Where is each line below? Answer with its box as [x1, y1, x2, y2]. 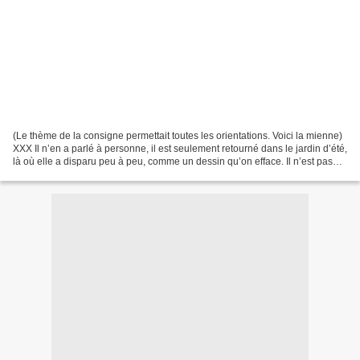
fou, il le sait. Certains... [13, 168, 113, 180]
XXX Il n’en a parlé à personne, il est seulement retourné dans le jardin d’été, [13, 142, 347, 154]
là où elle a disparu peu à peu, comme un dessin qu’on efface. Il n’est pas [13, 155, 333, 167]
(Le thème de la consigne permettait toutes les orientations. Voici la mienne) [13, 129, 342, 141]
